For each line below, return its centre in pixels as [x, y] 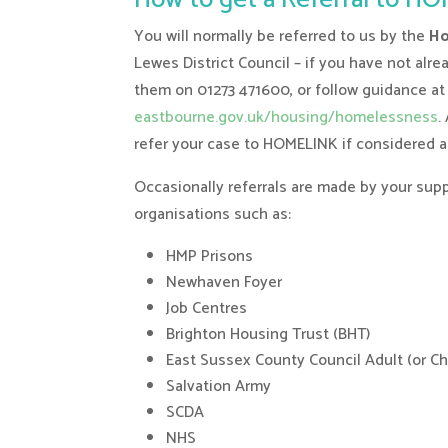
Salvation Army [219, 386]
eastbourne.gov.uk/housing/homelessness [286, 117]
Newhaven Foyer [224, 282]
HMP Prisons [210, 256]
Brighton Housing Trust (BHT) [268, 334]
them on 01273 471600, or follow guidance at [290, 90]
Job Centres [207, 308]
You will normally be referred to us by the [282, 36]
